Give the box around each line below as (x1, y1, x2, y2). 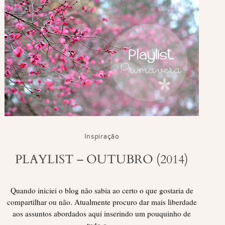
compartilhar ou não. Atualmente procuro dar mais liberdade (7, 196, 197, 207)
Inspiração (84, 132, 120, 141)
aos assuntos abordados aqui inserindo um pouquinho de (13, 208, 191, 218)
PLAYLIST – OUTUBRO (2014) (15, 151, 189, 168)
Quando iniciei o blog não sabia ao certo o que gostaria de (10, 185, 193, 195)
